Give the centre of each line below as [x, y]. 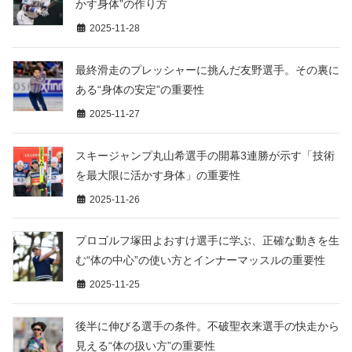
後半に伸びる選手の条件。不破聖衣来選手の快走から [207, 326]
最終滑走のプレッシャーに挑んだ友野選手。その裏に [207, 70]
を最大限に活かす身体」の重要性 [158, 175]
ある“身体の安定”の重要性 [140, 89]
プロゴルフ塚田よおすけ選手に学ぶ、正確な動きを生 [207, 241]
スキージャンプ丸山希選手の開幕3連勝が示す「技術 [205, 155]
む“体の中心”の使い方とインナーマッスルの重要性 [200, 260]
